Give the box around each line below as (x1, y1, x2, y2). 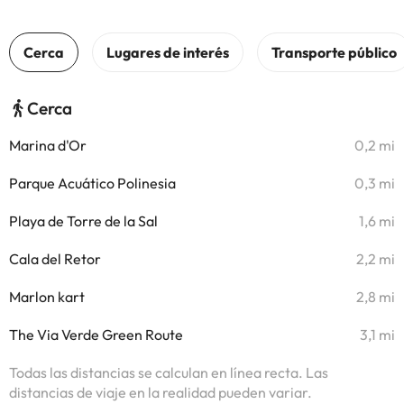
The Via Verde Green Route (9, 326, 183, 344)
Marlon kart (9, 288, 85, 306)
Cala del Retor (9, 250, 101, 268)
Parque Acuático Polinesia (9, 174, 176, 192)
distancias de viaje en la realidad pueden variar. (9, 383, 312, 401)
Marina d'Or (9, 136, 87, 154)
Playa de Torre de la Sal (9, 212, 158, 230)
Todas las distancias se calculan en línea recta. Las (9, 363, 328, 381)
